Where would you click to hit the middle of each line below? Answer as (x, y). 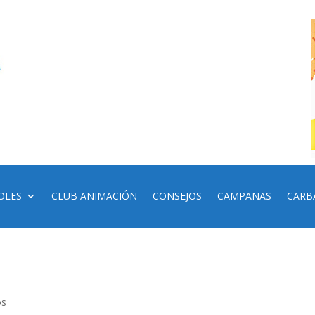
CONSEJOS (178, 195)
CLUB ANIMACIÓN (95, 195)
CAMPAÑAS (245, 195)
